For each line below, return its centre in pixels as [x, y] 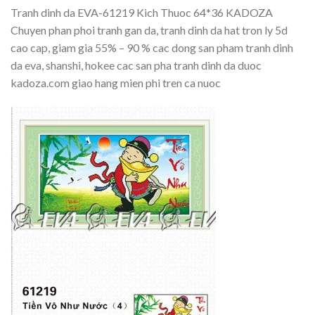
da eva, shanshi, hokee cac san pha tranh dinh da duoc [136, 65]
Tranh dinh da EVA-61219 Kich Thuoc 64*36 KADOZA [142, 12]
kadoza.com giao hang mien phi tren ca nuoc [116, 82]
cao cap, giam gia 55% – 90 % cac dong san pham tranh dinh [152, 47]
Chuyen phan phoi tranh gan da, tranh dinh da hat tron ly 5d [149, 30]
